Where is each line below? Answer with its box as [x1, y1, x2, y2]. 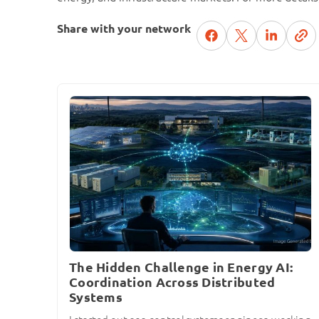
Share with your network [57, 22, 191, 36]
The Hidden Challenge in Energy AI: [69, 259, 293, 274]
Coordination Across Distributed [69, 274, 276, 289]
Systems [69, 289, 122, 304]
